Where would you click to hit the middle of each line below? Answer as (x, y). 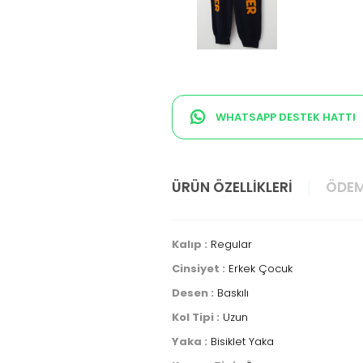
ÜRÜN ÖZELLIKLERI (232, 187)
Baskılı (231, 293)
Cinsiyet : (199, 269)
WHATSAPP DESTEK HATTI (284, 117)
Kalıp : (190, 244)
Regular (230, 244)
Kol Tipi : (196, 317)
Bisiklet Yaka (241, 342)
